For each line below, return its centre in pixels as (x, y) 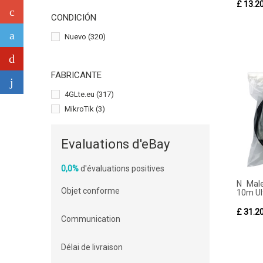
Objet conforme (90, 191)
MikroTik (79, 109)
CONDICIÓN (74, 18)
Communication (91, 219)
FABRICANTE (76, 75)
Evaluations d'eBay (115, 144)
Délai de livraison (92, 247)
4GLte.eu (80, 94)
